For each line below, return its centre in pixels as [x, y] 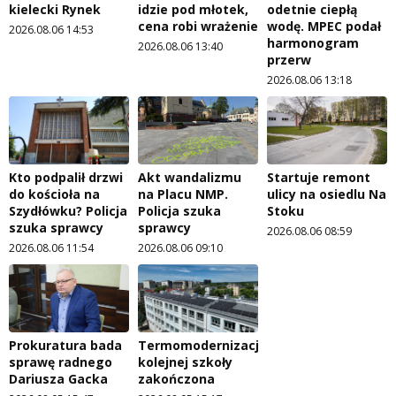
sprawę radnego [61, 362]
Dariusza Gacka [58, 378]
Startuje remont [319, 177]
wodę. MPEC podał [324, 27]
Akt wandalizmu [190, 177]
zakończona [176, 378]
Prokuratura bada [65, 345]
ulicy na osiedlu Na [327, 194]
